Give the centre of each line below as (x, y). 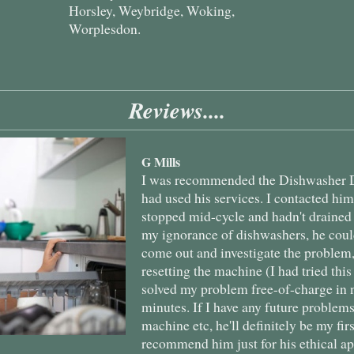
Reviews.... (177, 109)
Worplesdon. (105, 28)
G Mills (161, 161)
